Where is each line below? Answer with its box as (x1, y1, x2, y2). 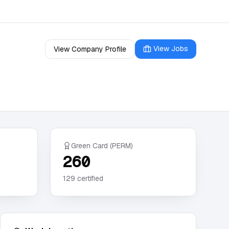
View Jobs (153, 44, 188, 53)
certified (75, 174, 103, 183)
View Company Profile (54, 44, 126, 54)
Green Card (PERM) (71, 141, 133, 150)
